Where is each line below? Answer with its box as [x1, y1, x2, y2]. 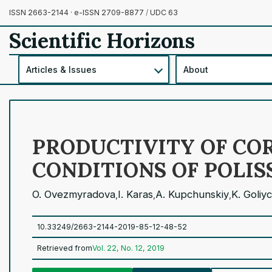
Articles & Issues [26, 64, 97, 75]
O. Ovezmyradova [32, 188, 115, 200]
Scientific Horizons [9, 27, 195, 53]
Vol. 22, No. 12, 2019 [92, 243, 165, 253]
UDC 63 [148, 8, 178, 17]
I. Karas [118, 188, 153, 200]
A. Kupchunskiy [155, 188, 229, 200]
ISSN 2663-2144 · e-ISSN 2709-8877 [9, 8, 146, 17]
